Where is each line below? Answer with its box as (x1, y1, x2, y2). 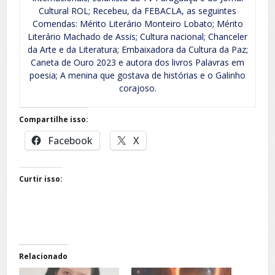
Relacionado (19, 251, 68, 262)
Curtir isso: (19, 174, 63, 185)
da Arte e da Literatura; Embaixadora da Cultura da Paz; (27, 44, 248, 56)
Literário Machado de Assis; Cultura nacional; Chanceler (28, 31, 247, 43)
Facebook (48, 134, 93, 148)
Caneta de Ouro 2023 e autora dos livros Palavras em (31, 56, 244, 69)
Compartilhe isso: (19, 114, 88, 125)
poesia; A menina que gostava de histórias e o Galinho (29, 69, 246, 82)
